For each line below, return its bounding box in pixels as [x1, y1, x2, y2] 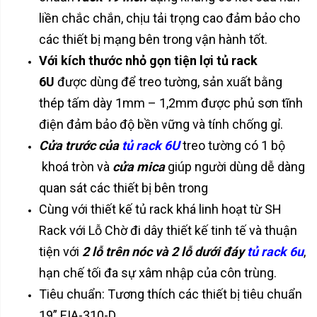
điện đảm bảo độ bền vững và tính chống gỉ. [39, 116, 283, 132]
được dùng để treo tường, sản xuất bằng [54, 74, 282, 89]
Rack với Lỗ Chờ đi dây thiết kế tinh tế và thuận [39, 222, 297, 238]
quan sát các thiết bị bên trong [39, 180, 208, 195]
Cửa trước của [39, 137, 122, 153]
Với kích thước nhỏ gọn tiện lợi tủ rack [39, 52, 258, 68]
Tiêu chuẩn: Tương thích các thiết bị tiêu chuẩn [39, 286, 302, 301]
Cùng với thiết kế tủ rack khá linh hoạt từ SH [39, 201, 282, 217]
